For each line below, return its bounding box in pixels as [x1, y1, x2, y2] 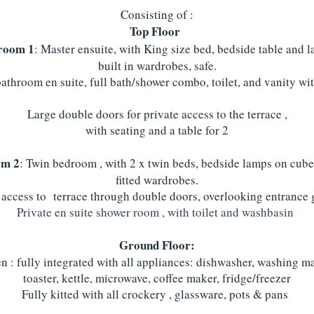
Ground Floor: [119, 236, 195, 254]
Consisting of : [121, 6, 193, 22]
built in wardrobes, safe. [97, 57, 217, 74]
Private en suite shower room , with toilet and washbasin [16, 204, 298, 220]
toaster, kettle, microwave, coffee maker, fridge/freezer [23, 270, 291, 286]
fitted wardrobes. [116, 172, 198, 188]
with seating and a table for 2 [86, 122, 228, 138]
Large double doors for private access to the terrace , [27, 106, 287, 122]
